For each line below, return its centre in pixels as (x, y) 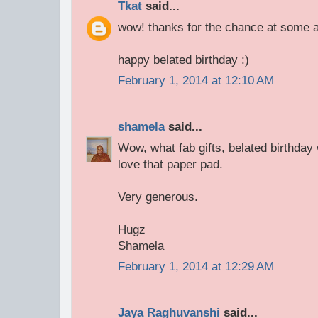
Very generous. (158, 197)
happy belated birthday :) (183, 60)
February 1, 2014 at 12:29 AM (196, 267)
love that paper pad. (170, 164)
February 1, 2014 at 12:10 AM (196, 81)
